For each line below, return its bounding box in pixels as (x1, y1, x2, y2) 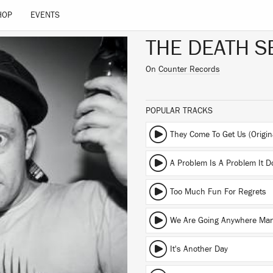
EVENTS (30, 11, 60, 19)
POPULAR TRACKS (146, 107, 213, 115)
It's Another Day (170, 245, 228, 253)
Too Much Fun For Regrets (170, 188, 266, 196)
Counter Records (158, 65, 220, 74)
